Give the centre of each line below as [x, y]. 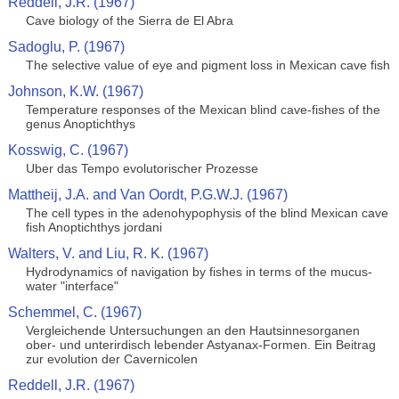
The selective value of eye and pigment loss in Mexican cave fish [208, 65]
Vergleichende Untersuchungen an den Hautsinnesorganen [192, 330]
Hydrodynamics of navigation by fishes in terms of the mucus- [199, 272]
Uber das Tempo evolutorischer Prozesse [142, 168]
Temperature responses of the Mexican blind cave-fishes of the [203, 110]
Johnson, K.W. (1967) [75, 91]
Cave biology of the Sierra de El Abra [129, 20]
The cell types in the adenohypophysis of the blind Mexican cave [207, 213]
